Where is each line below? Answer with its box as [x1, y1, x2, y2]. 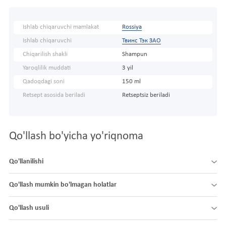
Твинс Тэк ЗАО [122, 37, 161, 44]
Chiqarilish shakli [23, 51, 68, 58]
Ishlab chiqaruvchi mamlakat [23, 24, 99, 30]
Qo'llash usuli [9, 204, 49, 212]
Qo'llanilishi [9, 157, 43, 165]
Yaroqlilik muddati [23, 65, 71, 71]
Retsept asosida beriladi [23, 92, 85, 98]
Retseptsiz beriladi [122, 92, 170, 98]
